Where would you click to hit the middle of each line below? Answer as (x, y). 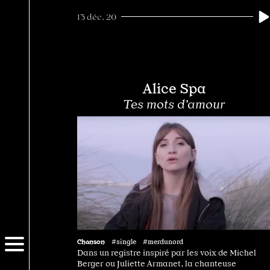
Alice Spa (174, 88)
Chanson (91, 241)
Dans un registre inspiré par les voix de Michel (167, 253)
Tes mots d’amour (174, 104)
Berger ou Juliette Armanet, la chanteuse (157, 264)
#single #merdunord (147, 242)
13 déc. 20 (97, 17)
